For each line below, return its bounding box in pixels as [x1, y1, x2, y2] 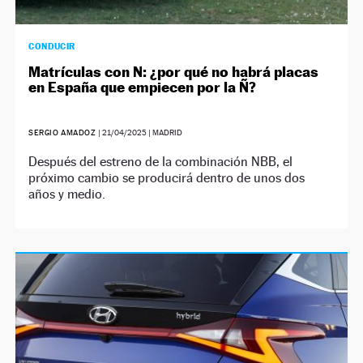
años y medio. [28, 186, 106, 203]
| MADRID [146, 128, 182, 138]
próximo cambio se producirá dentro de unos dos [28, 170, 305, 186]
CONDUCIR [28, 41, 75, 53]
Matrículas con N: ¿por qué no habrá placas [28, 63, 319, 81]
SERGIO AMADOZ [28, 128, 96, 138]
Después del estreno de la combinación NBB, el [28, 154, 293, 170]
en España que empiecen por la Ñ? [28, 79, 257, 96]
